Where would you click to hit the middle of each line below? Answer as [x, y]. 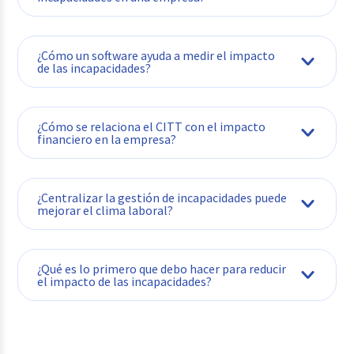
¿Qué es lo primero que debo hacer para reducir [162, 268]
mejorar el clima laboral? [105, 210]
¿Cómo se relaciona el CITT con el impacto [152, 126]
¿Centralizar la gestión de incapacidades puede [162, 197]
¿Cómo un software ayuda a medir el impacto [156, 55]
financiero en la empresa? [107, 139]
